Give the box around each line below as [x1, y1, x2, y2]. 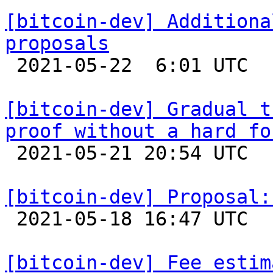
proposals [5, 32, 109, 54]
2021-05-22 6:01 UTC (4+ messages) [5, 54, 16, 76]
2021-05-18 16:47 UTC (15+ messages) [5, 208, 16, 230]
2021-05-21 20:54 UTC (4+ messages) [5, 142, 16, 164]
